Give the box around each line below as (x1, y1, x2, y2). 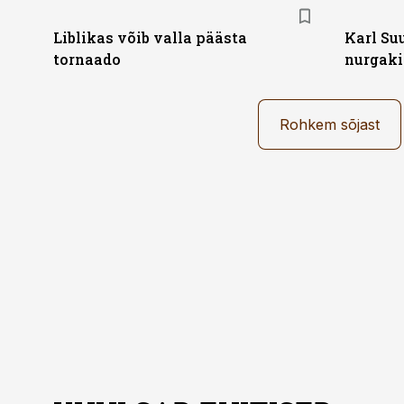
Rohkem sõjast (280, 115, 380, 133)
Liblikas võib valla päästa (53, 28, 247, 47)
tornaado (53, 50, 121, 69)
